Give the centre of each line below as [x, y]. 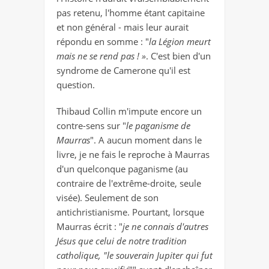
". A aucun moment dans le [146, 140]
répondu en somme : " [103, 42]
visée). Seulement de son [107, 198]
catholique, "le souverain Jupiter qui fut [134, 255]
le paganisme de [158, 126]
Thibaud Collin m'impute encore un [129, 111]
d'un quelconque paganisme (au [122, 169]
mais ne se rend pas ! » [101, 56]
